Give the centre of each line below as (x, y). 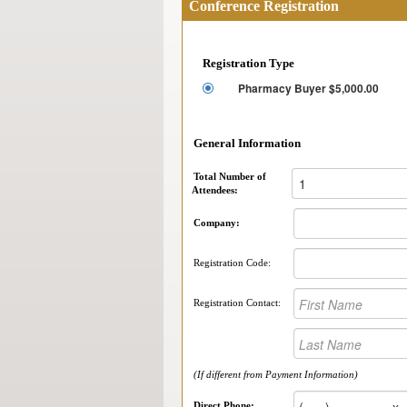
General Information (247, 144)
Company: (216, 223)
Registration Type (248, 64)
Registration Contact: (237, 303)
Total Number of (229, 176)
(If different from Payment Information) (275, 374)
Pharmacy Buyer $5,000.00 (308, 88)
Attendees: (214, 190)
